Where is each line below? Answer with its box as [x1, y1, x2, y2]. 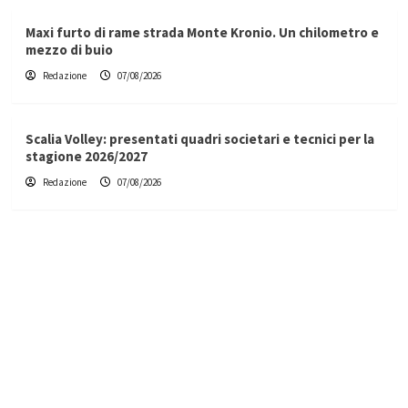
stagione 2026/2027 [25, 148, 148, 166]
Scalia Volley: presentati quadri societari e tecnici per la [25, 130, 374, 148]
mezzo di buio [25, 41, 113, 59]
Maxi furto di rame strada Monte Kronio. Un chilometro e [25, 24, 379, 42]
